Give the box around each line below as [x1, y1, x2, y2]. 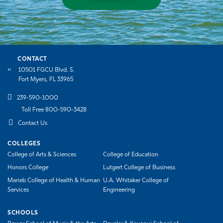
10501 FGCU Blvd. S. [18, 67, 75, 74]
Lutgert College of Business [103, 165, 176, 171]
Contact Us [18, 120, 47, 127]
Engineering [103, 187, 135, 194]
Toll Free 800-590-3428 [21, 107, 87, 113]
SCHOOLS [7, 210, 38, 217]
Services [7, 187, 29, 194]
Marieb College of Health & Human [7, 178, 100, 184]
